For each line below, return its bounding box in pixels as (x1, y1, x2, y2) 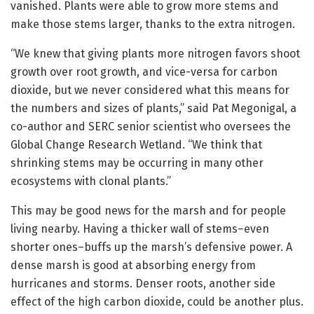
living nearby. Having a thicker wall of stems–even (11, 222, 269, 236)
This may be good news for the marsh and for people (11, 204, 286, 218)
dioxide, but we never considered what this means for (11, 83, 289, 97)
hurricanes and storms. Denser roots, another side (11, 277, 275, 291)
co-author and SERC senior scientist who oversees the (11, 120, 291, 134)
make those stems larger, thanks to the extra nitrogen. (11, 18, 295, 32)
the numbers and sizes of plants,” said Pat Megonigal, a (11, 102, 296, 116)
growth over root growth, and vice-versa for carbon (11, 65, 278, 79)
